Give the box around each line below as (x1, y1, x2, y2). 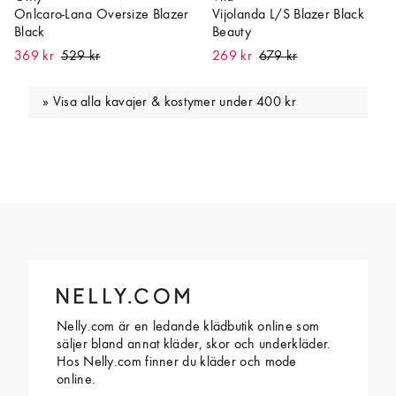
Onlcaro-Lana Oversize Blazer (14, 8, 189, 23)
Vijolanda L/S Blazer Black (212, 8, 364, 23)
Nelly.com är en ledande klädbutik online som (57, 319, 320, 334)
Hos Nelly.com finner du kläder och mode (57, 354, 297, 369)
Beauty (212, 26, 251, 41)
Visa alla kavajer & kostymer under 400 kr (52, 95, 296, 110)
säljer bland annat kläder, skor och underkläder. (57, 337, 331, 352)
